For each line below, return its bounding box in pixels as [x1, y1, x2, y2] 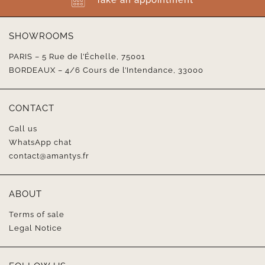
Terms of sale [8, 209, 64, 219]
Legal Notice [8, 223, 62, 232]
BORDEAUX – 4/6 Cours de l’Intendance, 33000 [8, 65, 203, 75]
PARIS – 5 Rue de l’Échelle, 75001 [8, 51, 146, 61]
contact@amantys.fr [8, 151, 89, 160]
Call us [8, 124, 37, 133]
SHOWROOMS [8, 30, 74, 41]
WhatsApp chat [8, 137, 72, 147]
